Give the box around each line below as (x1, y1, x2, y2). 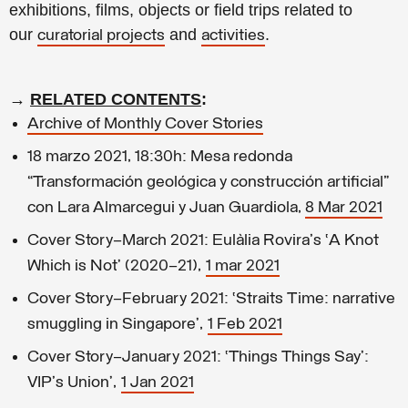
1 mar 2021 (206, 258, 280, 276)
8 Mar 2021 (305, 199, 382, 218)
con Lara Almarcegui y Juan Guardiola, (27, 199, 305, 218)
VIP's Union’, (27, 374, 121, 393)
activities (201, 27, 265, 46)
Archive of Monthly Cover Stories (27, 116, 263, 134)
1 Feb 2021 (208, 316, 282, 334)
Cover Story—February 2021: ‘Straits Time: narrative (27, 291, 395, 309)
